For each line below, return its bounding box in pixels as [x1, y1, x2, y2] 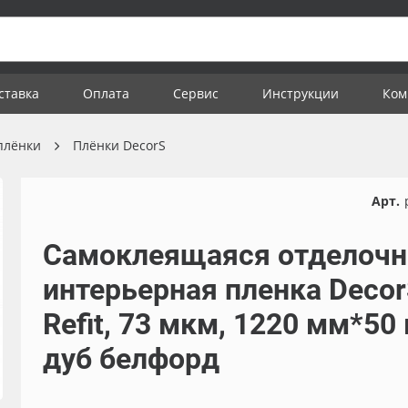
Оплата [83, 85, 129, 102]
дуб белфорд [42, 342, 219, 376]
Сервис [173, 85, 219, 102]
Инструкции [262, 85, 339, 102]
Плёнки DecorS [73, 137, 166, 154]
